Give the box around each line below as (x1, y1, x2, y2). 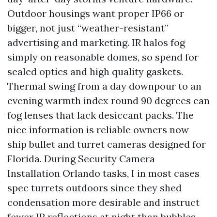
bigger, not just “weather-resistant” (7, 22, 169, 34)
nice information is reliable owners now (7, 124, 189, 136)
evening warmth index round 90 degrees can (7, 94, 210, 107)
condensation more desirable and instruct (7, 196, 200, 208)
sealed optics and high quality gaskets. (7, 65, 183, 77)
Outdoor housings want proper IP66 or (7, 7, 184, 19)
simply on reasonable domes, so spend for (7, 51, 199, 63)
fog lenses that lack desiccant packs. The (7, 109, 194, 121)
